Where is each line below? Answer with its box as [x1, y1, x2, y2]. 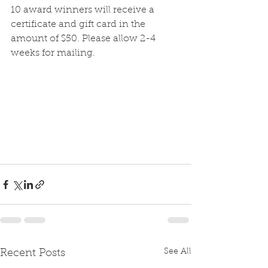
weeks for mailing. [11, 48, 98, 58]
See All [164, 248, 191, 257]
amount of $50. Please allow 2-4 [11, 34, 158, 44]
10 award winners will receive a [11, 5, 157, 15]
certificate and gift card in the [11, 20, 148, 29]
